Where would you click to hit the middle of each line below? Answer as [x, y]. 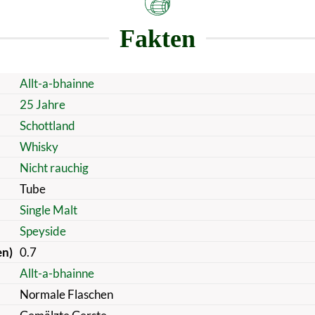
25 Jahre [42, 104]
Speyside [43, 231]
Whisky [39, 146]
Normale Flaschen [66, 294]
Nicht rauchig [54, 167]
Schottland [47, 125]
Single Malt [48, 210]
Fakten [157, 38]
